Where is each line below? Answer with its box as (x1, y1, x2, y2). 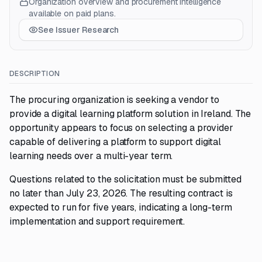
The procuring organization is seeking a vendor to (9, 94, 220, 106)
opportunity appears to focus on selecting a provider (9, 122, 234, 134)
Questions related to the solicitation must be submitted (9, 173, 242, 185)
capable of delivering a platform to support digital (9, 136, 222, 148)
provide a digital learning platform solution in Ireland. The (9, 108, 251, 120)
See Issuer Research (38, 25, 119, 35)
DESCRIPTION (9, 69, 60, 78)
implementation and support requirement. (9, 215, 185, 227)
